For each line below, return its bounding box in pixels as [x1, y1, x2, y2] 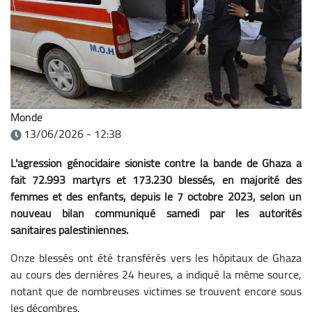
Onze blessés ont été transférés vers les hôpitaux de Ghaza [10, 247, 302, 268]
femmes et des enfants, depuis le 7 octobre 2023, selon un [10, 185, 302, 207]
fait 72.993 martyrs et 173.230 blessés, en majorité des [10, 169, 302, 190]
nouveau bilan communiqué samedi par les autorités [10, 202, 302, 224]
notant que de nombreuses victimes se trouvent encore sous [10, 280, 302, 302]
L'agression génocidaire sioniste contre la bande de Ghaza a [10, 152, 302, 173]
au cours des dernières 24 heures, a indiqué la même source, [10, 263, 302, 285]
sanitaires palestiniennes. [10, 219, 128, 240]
